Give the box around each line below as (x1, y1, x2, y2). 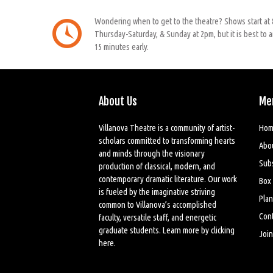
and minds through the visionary (99, 147, 205, 158)
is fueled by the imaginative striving (99, 186, 215, 197)
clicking (211, 224, 235, 235)
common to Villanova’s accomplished (99, 199, 216, 210)
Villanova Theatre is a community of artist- (99, 122, 235, 133)
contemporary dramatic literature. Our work (99, 173, 237, 184)
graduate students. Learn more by (99, 224, 211, 235)
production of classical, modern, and (99, 160, 215, 171)
